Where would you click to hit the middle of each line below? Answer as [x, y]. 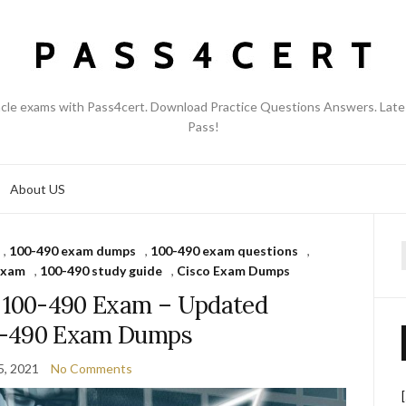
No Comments [92, 368]
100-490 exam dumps [73, 251]
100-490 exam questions [225, 251]
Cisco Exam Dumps [233, 271]
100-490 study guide [101, 271]
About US [38, 188]
